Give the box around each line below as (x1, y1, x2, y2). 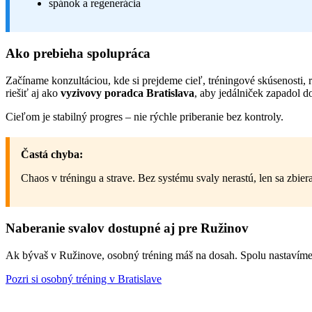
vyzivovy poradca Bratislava (61, 86, 194, 99)
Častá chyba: (21, 148, 83, 160)
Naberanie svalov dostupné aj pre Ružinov (6, 220, 249, 235)
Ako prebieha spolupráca (6, 46, 150, 61)
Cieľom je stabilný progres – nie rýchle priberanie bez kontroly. (6, 110, 283, 123)
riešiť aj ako (6, 86, 61, 99)
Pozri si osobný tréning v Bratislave (6, 272, 162, 285)
